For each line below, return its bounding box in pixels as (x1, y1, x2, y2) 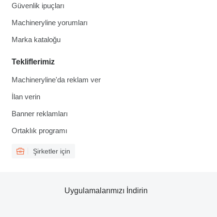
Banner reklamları (12, 109, 68, 118)
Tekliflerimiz (12, 58, 55, 66)
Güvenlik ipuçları (12, 1, 64, 10)
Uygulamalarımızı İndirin (64, 186, 148, 195)
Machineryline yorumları (12, 18, 88, 27)
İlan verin (12, 93, 40, 101)
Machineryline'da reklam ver (12, 76, 101, 84)
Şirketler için (33, 147, 70, 155)
